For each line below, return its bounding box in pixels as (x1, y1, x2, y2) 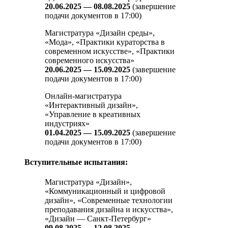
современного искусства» (45, 56, 134, 65)
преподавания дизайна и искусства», (45, 205, 173, 214)
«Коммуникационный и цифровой (45, 186, 165, 195)
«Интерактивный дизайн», (45, 101, 138, 110)
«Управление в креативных (45, 110, 140, 119)
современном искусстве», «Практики (45, 47, 175, 56)
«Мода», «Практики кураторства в (45, 38, 165, 47)
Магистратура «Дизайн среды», (45, 28, 155, 38)
